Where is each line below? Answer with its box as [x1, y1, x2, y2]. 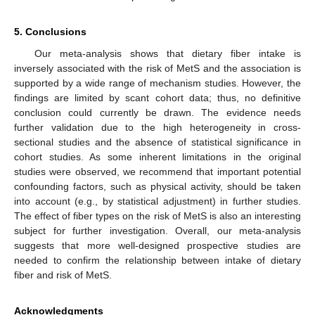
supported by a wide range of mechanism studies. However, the [14, 77, 301, 89]
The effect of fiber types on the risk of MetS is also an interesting [14, 210, 301, 221]
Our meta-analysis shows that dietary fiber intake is [34, 47, 301, 59]
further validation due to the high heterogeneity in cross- [14, 121, 301, 133]
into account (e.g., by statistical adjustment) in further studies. [14, 195, 301, 207]
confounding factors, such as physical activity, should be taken [14, 180, 301, 192]
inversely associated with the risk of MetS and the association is [14, 62, 301, 74]
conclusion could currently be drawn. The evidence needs [14, 106, 301, 118]
